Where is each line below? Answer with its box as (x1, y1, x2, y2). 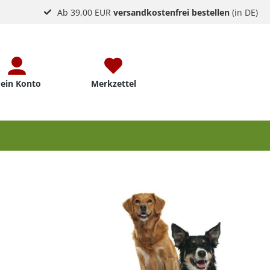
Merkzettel (90, 78, 136, 89)
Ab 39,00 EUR (57, 6, 114, 18)
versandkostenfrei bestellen (113, 6, 230, 18)
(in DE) (230, 6, 259, 18)
